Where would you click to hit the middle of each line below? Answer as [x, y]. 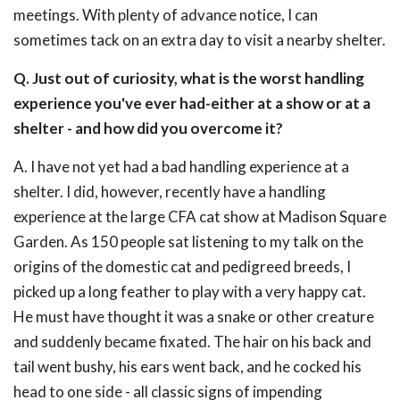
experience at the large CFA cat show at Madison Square [200, 217]
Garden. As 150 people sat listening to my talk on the [188, 242]
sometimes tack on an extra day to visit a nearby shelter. [200, 40]
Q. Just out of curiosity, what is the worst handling [189, 78]
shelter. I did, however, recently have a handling [170, 192]
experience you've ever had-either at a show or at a [192, 103]
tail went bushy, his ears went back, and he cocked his [187, 367]
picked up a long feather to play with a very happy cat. [190, 292]
